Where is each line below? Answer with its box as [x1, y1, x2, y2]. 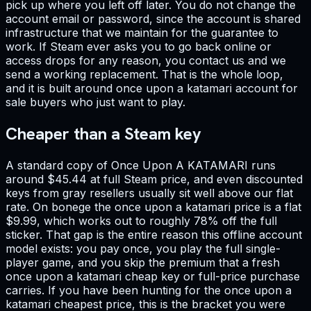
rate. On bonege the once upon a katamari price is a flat [6, 199, 301, 214]
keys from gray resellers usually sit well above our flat [6, 185, 293, 200]
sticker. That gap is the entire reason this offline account [6, 227, 302, 242]
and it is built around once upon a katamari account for [6, 81, 298, 95]
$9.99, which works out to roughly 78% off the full [6, 213, 277, 228]
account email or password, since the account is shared [6, 11, 301, 26]
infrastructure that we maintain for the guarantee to [6, 25, 278, 40]
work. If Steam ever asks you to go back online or [6, 39, 271, 53]
